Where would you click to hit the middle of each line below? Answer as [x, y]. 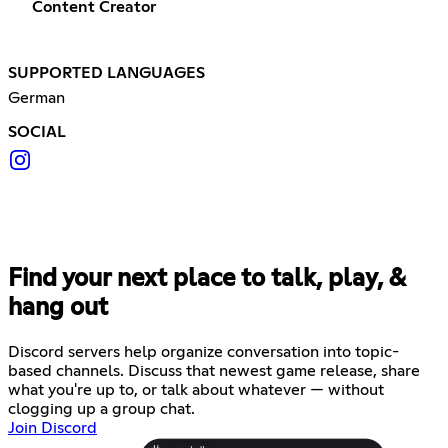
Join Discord [52, 427]
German [36, 97]
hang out [58, 307]
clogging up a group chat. [101, 408]
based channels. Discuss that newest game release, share [214, 370]
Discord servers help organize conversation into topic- [203, 351]
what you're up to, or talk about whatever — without [196, 389]
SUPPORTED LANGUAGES [106, 72]
